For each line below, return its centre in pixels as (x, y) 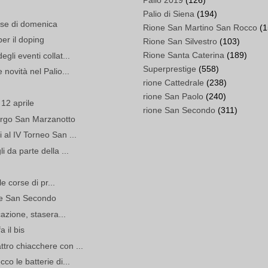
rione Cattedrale (173, 83)
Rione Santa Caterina (184, 55)
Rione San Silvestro (180, 42)
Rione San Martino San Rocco (200, 28)
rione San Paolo (173, 97)
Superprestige (170, 69)
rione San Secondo (179, 110)
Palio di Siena (169, 14)
